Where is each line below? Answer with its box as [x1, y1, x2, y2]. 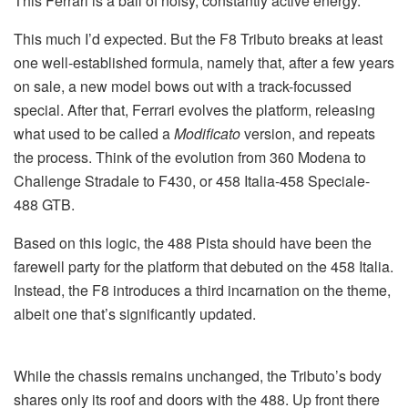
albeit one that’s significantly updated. [14, 302, 256, 324]
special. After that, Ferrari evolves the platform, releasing [14, 98, 375, 120]
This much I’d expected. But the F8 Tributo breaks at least [14, 27, 382, 49]
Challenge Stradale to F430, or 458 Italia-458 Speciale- [14, 169, 370, 191]
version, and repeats [240, 122, 375, 144]
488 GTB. [14, 193, 75, 215]
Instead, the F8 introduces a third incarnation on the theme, [14, 279, 391, 301]
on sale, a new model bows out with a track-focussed [14, 75, 352, 97]
